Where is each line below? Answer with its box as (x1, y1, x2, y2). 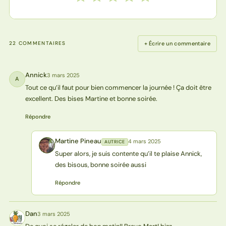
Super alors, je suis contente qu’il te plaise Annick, (54, 149, 202, 158)
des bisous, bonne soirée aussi (54, 160, 146, 169)
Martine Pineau (54, 136, 101, 145)
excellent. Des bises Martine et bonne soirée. (25, 94, 157, 103)
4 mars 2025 (128, 137, 161, 145)
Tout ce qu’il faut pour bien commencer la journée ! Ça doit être (25, 83, 211, 92)
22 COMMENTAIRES (9, 40, 66, 47)
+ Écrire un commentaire (144, 39, 211, 47)
